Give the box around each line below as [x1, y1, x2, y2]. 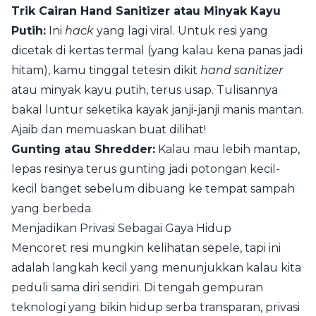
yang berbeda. [11, 202, 93, 215]
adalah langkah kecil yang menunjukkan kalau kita [11, 261, 301, 274]
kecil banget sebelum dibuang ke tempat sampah [11, 182, 295, 195]
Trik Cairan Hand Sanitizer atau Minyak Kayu [11, 4, 281, 18]
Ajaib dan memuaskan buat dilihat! [11, 123, 206, 136]
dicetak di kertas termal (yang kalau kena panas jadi [11, 44, 303, 57]
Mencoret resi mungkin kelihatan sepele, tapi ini [11, 241, 281, 255]
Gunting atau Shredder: [11, 142, 155, 156]
